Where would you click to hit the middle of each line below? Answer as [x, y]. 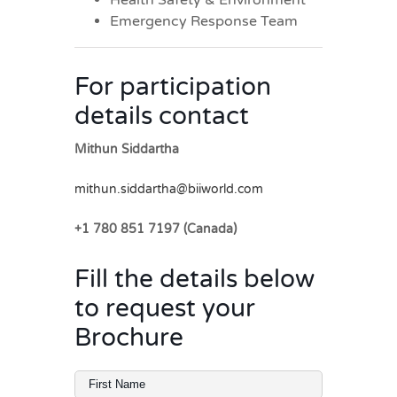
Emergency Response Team [204, 21]
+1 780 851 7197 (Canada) [156, 229]
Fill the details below [195, 279]
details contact [162, 116]
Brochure [129, 337]
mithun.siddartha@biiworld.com [169, 189]
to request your [165, 308]
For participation [173, 86]
